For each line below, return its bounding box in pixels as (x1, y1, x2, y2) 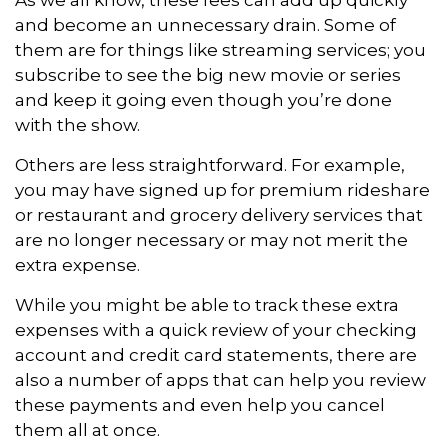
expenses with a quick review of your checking (15, 319, 417, 340)
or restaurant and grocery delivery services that (15, 204, 423, 225)
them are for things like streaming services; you (15, 39, 426, 60)
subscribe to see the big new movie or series (15, 64, 401, 85)
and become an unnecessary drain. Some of (15, 14, 396, 35)
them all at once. (15, 419, 160, 440)
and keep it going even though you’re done (15, 89, 392, 110)
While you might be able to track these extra (15, 294, 399, 315)
